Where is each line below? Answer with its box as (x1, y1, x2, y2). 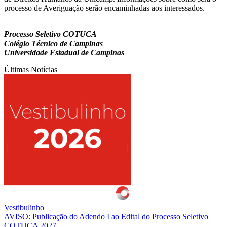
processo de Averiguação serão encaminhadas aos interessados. (4, 3, 205, 12)
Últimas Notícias (4, 65, 57, 74)
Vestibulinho (4, 203, 44, 212)
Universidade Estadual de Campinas (4, 48, 124, 57)
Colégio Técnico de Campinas (4, 39, 103, 48)
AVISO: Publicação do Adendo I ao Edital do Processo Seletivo (4, 212, 208, 221)
